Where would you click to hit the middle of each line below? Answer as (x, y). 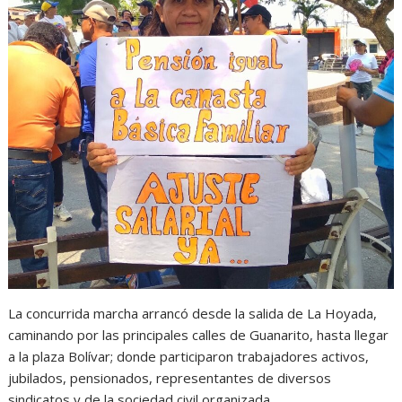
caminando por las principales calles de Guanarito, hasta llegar (199, 334)
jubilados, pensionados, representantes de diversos (170, 377)
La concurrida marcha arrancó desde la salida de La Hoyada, (193, 313)
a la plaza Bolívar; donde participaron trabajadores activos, (189, 356)
